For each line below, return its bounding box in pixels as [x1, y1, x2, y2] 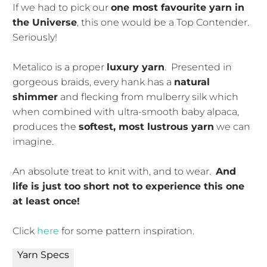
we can [214, 120, 251, 132]
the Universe [13, 16, 77, 28]
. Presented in [164, 61, 232, 73]
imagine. [13, 135, 54, 147]
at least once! [13, 195, 80, 207]
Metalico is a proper [13, 61, 107, 73]
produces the [13, 120, 79, 132]
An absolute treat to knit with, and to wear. [13, 165, 216, 177]
